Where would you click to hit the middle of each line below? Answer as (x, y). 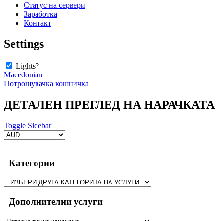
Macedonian (23, 75)
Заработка (40, 14)
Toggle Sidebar (28, 125)
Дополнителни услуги (53, 201)
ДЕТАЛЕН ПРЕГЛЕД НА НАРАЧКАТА (109, 104)
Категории (29, 163)
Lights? (26, 66)
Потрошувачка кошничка (46, 84)
